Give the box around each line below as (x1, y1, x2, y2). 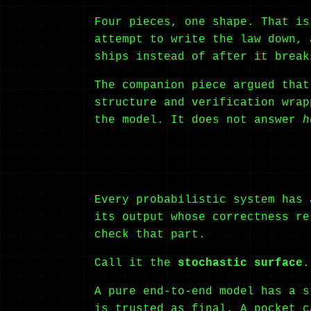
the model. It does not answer (94, 113, 303, 126)
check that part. (94, 228, 205, 241)
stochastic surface (178, 256, 303, 269)
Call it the (94, 256, 178, 269)
